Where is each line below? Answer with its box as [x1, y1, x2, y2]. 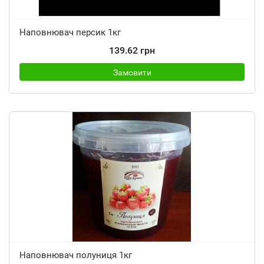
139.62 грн [109, 45, 155, 56]
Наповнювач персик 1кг [19, 27, 121, 38]
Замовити [113, 68, 151, 77]
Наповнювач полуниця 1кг [19, 250, 132, 260]
